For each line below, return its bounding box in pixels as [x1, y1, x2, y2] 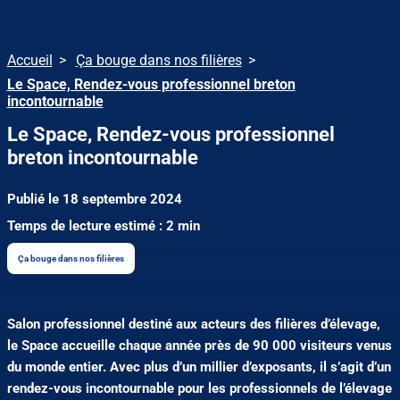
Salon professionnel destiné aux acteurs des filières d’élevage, [6, 316, 380, 333]
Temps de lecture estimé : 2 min [6, 218, 200, 235]
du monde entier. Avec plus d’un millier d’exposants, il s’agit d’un [6, 359, 391, 376]
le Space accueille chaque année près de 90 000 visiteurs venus [6, 337, 392, 354]
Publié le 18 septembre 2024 [6, 191, 182, 208]
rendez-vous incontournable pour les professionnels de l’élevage [6, 380, 392, 397]
